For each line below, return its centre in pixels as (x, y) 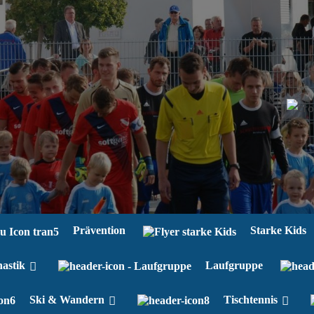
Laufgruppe (234, 265)
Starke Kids (278, 231)
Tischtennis (251, 300)
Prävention (99, 231)
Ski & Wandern (67, 300)
